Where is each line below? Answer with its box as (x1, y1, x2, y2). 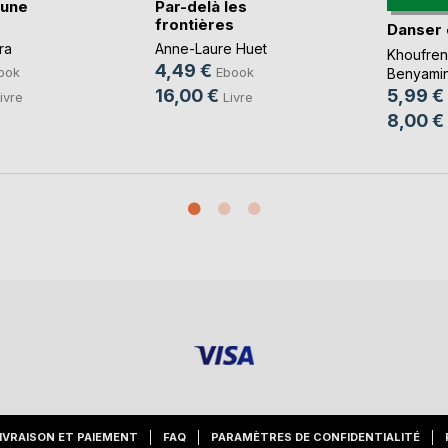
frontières (154, 14, 234, 34)
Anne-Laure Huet (154, 40, 267, 58)
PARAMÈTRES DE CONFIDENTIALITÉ (211, 430, 420, 444)
